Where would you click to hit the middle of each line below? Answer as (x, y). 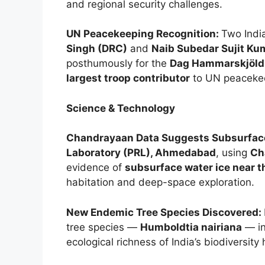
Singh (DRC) (97, 49)
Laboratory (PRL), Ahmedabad (141, 153)
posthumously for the (118, 64)
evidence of (96, 168)
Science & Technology (121, 108)
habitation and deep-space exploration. (160, 182)
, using (233, 153)
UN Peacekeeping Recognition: (144, 34)
